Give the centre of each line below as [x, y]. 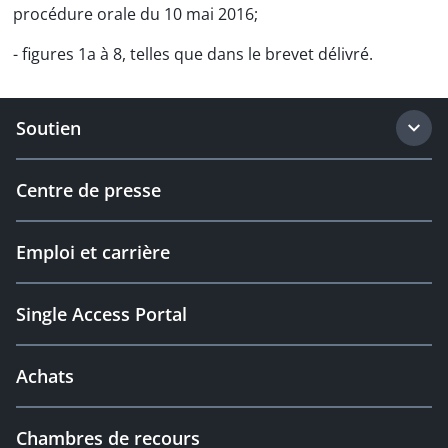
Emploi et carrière [93, 252]
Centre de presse [88, 190]
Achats [45, 376]
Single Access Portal [101, 314]
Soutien [48, 128]
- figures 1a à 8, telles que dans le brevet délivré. [193, 54]
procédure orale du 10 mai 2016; [135, 14]
